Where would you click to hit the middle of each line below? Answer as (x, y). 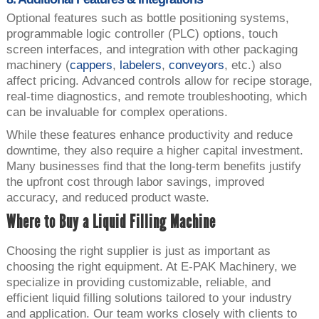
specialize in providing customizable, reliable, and (138, 282)
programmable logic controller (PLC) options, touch (142, 33)
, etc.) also (252, 65)
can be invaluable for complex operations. (117, 112)
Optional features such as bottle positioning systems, (147, 18)
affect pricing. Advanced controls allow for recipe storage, (159, 80)
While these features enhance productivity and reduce (149, 135)
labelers (140, 65)
